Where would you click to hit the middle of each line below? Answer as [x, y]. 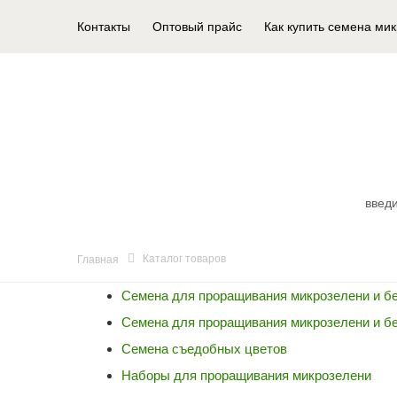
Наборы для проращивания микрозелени [246, 375]
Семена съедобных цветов [204, 349]
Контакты [104, 27]
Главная [98, 260]
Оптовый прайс [197, 27]
